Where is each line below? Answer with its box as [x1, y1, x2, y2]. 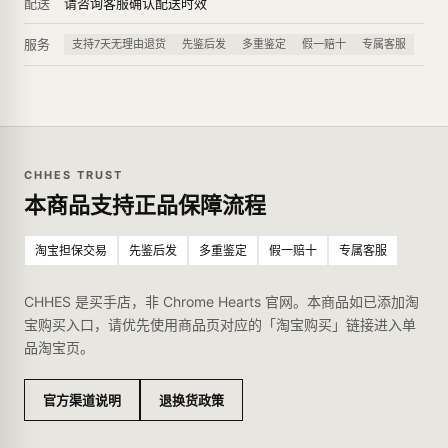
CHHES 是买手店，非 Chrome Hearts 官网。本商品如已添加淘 [24, 293, 419, 310]
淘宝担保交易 [35, 243, 107, 258]
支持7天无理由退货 [72, 37, 166, 51]
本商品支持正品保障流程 [24, 192, 266, 218]
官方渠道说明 [43, 392, 121, 408]
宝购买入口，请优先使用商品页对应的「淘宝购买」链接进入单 [24, 316, 416, 333]
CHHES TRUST [24, 168, 123, 182]
